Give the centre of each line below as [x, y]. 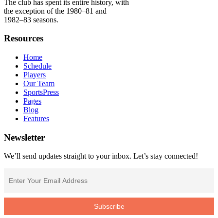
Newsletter [24, 137]
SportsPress [41, 92]
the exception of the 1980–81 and [55, 11]
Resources [24, 38]
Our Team [39, 83]
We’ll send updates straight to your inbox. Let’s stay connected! [101, 156]
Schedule [37, 66]
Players [35, 74]
